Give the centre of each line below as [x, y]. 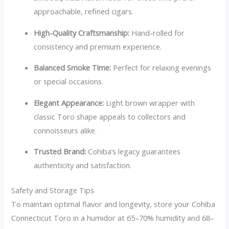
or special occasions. [69, 82]
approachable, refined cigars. [84, 11]
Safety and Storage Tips [53, 190]
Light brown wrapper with [150, 102]
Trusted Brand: [60, 152]
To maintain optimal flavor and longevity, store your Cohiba [113, 204]
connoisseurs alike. [65, 130]
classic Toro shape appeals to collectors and [110, 116]
